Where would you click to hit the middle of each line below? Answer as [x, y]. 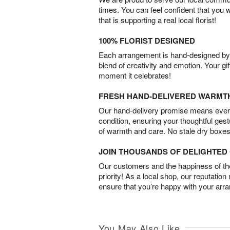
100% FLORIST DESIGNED [147, 40]
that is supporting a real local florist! [157, 20]
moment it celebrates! [135, 75]
